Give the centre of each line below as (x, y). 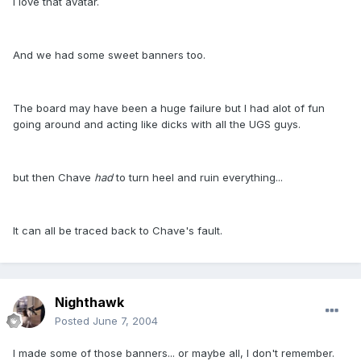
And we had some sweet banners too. (109, 55)
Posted (74, 321)
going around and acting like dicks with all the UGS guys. (157, 124)
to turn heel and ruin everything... (198, 178)
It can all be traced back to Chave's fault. (118, 231)
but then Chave (54, 178)
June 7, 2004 (125, 321)
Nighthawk (89, 303)
